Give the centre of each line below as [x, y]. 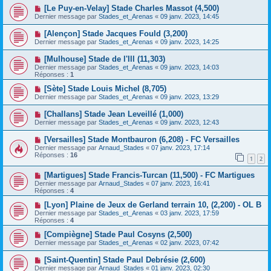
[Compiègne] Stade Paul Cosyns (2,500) [118, 234]
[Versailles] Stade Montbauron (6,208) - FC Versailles [142, 140]
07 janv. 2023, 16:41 [181, 183]
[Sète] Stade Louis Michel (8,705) [105, 89]
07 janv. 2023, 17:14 [181, 148]
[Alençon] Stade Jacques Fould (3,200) [116, 34]
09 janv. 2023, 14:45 [190, 17]
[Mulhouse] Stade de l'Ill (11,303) [104, 59]
